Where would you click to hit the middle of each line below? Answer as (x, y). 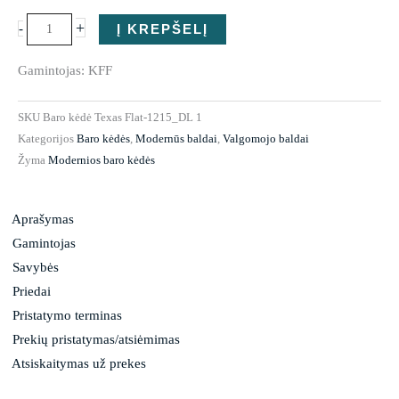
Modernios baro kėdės (102, 160)
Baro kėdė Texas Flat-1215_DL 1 (122, 118)
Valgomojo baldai (266, 139)
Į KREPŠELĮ (163, 30)
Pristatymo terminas (67, 315)
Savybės (36, 267)
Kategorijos (46, 139)
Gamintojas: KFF (65, 70)
